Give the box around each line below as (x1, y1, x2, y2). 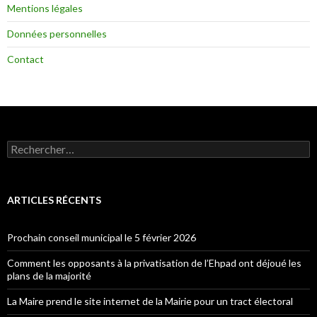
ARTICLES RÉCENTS (7, 193, 101, 206)
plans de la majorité (7, 269, 91, 282)
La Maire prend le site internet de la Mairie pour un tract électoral (7, 294, 293, 307)
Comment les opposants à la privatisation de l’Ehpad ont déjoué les (7, 256, 301, 269)
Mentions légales (7, 1, 83, 14)
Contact (7, 52, 44, 65)
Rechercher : (6, 139, 63, 152)
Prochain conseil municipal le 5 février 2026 (7, 231, 196, 243)
